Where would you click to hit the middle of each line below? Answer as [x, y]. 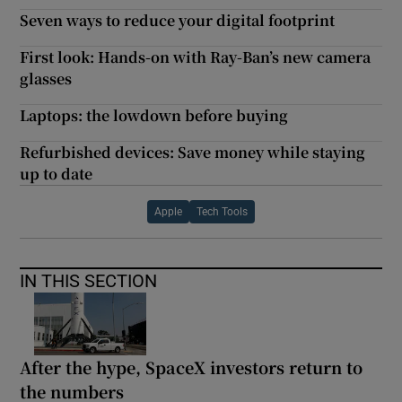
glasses [46, 79]
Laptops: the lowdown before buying [154, 116]
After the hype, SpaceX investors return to [192, 367]
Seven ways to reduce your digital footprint [178, 21]
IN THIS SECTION [89, 281]
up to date [57, 174]
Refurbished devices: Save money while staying [193, 153]
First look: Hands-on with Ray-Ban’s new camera [196, 57]
